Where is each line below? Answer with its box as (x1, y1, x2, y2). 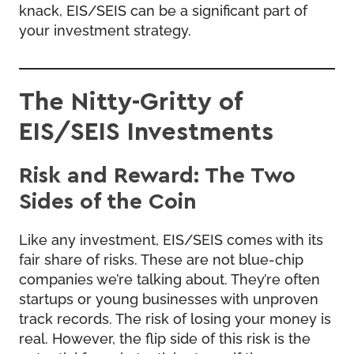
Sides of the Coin (19, 186, 197, 214)
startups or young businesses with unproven (19, 288, 318, 307)
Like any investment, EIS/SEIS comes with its (19, 228, 323, 248)
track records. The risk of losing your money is (19, 307, 331, 327)
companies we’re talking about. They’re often (19, 268, 320, 288)
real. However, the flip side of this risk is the (19, 327, 311, 347)
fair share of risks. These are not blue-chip (19, 248, 303, 268)
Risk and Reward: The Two (19, 160, 296, 188)
